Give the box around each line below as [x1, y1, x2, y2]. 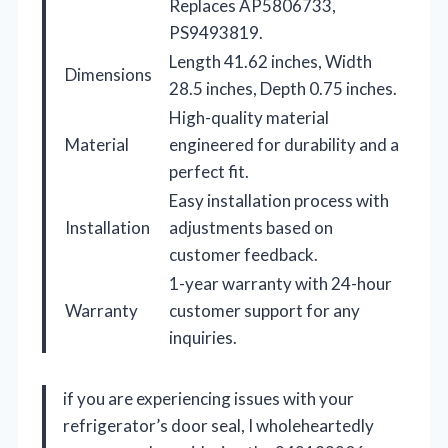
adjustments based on [169, 216, 333, 238]
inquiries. [169, 326, 237, 348]
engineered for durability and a [169, 133, 399, 155]
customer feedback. [169, 243, 318, 265]
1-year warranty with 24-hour [169, 272, 392, 294]
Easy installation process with [169, 189, 389, 211]
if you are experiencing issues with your [63, 387, 354, 409]
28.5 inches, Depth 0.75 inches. [169, 77, 397, 99]
